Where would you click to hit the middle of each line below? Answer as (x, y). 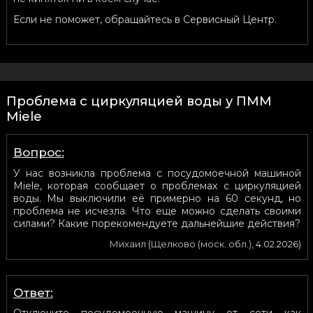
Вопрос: (38, 152)
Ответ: (33, 292)
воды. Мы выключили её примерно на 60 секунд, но (157, 198)
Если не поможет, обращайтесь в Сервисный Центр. (145, 19)
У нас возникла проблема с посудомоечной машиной (157, 173)
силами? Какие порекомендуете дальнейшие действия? (156, 223)
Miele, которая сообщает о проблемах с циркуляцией (157, 185)
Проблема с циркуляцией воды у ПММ (139, 101)
